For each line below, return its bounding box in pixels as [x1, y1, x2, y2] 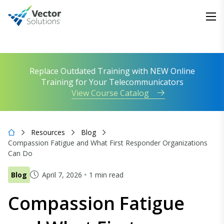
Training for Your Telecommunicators [40, 76, 183, 87]
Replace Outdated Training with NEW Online [29, 65, 195, 76]
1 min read [89, 170, 123, 179]
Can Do [8, 148, 32, 158]
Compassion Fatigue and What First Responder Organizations [8, 138, 207, 147]
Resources [31, 127, 65, 137]
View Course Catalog [71, 87, 149, 98]
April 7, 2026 [42, 170, 82, 179]
